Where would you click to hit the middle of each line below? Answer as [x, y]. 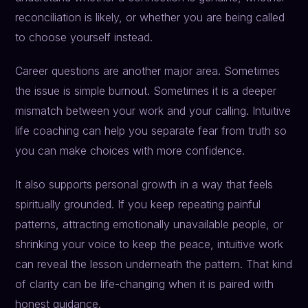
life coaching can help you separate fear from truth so [151, 131]
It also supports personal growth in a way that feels [144, 185]
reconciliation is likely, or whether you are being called [150, 18]
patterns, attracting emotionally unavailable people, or [150, 224]
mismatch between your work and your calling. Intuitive [153, 111]
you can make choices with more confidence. [130, 151]
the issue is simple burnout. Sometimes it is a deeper [146, 91]
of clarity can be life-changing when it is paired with [145, 284]
